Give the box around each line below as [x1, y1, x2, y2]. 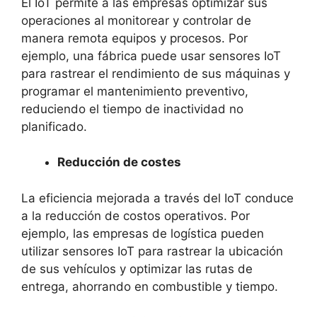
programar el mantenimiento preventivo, [21, 83, 248, 98]
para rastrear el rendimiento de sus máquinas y [21, 66, 290, 81]
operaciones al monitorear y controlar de [21, 13, 251, 28]
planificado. [21, 119, 87, 134]
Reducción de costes [57, 155, 181, 170]
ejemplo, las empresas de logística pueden [21, 226, 264, 241]
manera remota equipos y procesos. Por [21, 30, 248, 45]
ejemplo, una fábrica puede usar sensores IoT [21, 48, 281, 63]
